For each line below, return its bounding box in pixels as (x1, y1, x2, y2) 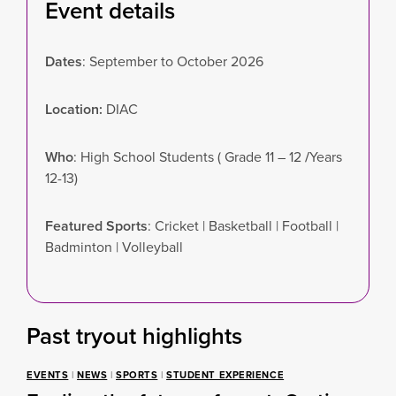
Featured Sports (45, 216, 148, 236)
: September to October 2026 (82, 51, 263, 72)
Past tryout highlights (27, 319, 242, 352)
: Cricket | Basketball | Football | (148, 216, 339, 236)
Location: (45, 99, 103, 119)
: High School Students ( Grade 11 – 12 (73, 147, 305, 167)
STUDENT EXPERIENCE (166, 368, 285, 382)
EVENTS (27, 368, 69, 382)
